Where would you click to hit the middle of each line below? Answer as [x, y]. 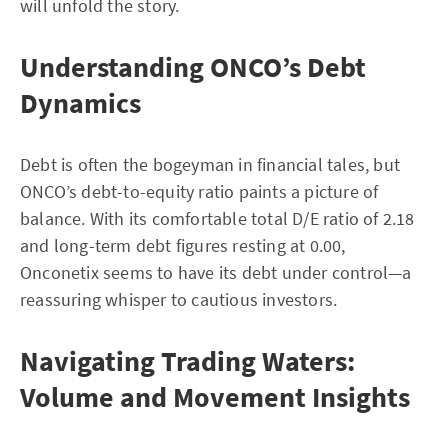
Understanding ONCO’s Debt [193, 67]
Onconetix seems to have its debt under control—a [216, 272]
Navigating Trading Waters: [187, 361]
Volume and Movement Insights [215, 397]
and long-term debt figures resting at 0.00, [183, 245]
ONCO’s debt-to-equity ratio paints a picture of [199, 191]
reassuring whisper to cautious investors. [179, 299]
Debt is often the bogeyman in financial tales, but [210, 164]
